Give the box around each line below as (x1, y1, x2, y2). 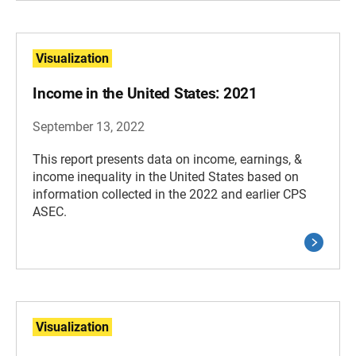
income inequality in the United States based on (33, 169, 299, 184)
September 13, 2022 (33, 119, 145, 134)
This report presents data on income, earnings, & (33, 152, 302, 167)
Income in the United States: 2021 (33, 84, 257, 103)
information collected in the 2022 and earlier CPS (33, 187, 307, 202)
